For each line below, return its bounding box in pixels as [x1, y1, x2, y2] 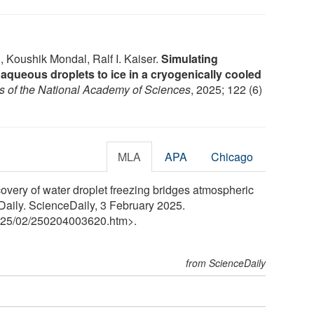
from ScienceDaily [186, 255, 266, 270]
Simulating [161, 50, 218, 67]
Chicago [211, 148, 254, 165]
